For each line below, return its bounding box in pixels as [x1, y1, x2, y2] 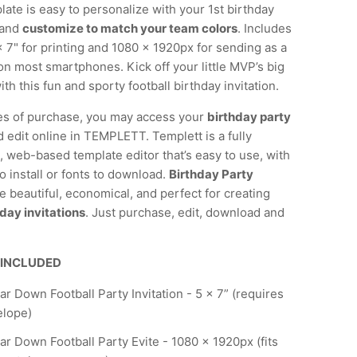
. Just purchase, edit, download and [85, 205, 284, 221]
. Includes [237, 21, 292, 37]
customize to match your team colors [22, 21, 237, 37]
